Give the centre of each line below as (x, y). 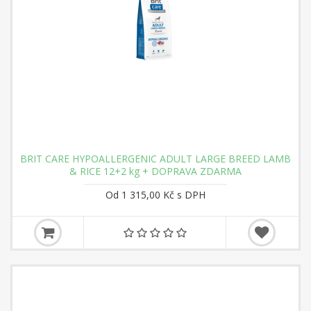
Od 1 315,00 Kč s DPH (155, 195)
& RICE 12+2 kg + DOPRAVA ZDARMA (155, 171)
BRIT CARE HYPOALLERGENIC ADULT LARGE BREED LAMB (155, 159)
